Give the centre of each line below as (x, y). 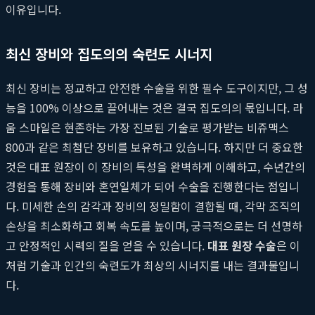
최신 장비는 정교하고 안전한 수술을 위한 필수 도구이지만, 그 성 (157, 88)
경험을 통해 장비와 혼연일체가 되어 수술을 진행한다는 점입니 (153, 186)
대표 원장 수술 (242, 245)
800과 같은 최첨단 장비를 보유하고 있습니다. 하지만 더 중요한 (154, 147)
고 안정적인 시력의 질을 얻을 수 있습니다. (107, 245)
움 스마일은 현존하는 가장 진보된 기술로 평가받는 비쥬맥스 (147, 127)
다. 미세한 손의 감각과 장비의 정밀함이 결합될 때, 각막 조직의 (153, 206)
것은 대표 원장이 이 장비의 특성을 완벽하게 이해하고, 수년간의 (155, 166)
